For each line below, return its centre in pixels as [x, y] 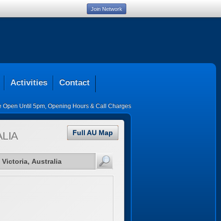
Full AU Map [93, 133]
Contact [74, 83]
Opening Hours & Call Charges [90, 106]
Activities [29, 83]
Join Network [107, 9]
